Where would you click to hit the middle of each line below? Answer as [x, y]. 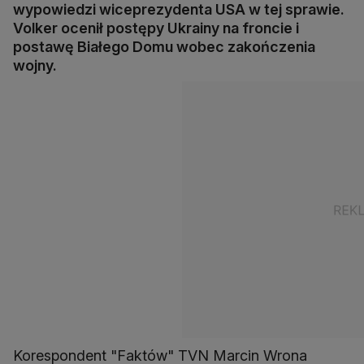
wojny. [35, 66]
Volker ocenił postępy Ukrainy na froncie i [156, 28]
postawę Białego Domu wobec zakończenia [164, 47]
